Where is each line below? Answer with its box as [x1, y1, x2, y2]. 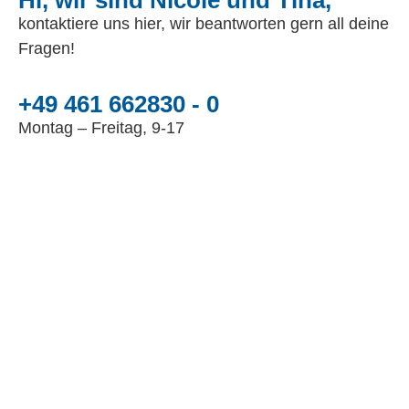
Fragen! [17, 39, 75, 58]
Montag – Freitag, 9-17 [17, 119, 184, 138]
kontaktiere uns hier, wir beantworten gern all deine [17, 15, 389, 33]
